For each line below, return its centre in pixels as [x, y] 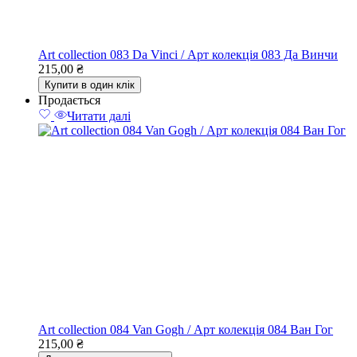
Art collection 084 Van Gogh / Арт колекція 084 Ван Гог [186, 330]
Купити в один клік [90, 85]
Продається [69, 100]
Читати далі [99, 116]
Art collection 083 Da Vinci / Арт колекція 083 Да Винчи [188, 55]
